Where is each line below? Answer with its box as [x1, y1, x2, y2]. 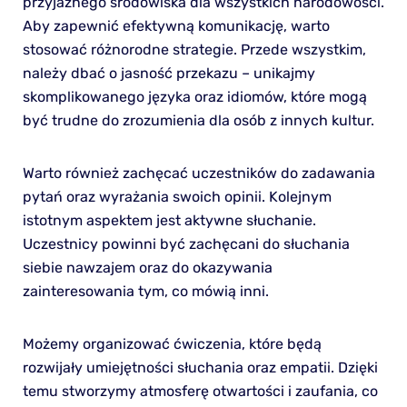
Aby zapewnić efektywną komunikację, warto [22, 17, 330, 35]
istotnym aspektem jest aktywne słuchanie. [22, 212, 316, 230]
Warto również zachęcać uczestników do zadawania [22, 164, 375, 183]
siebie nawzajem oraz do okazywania [22, 259, 273, 277]
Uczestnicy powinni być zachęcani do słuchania [22, 235, 350, 253]
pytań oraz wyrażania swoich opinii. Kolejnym [22, 188, 332, 206]
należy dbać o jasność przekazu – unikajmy [22, 65, 315, 83]
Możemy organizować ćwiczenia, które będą [22, 335, 322, 353]
